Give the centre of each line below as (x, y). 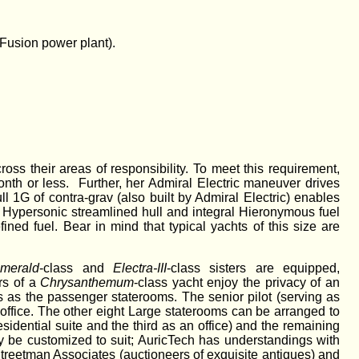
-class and (76, 268)
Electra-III (139, 268)
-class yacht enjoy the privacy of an (237, 283)
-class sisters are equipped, (253, 268)
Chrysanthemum (87, 283)
